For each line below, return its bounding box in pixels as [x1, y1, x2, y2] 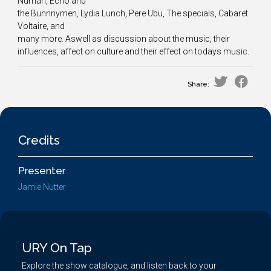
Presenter [18, 165, 65, 177]
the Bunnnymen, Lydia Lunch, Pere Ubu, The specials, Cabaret [18, 8, 248, 18]
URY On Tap [22, 240, 92, 255]
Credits [18, 132, 60, 148]
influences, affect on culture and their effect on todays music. [18, 47, 249, 56]
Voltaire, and [18, 21, 65, 31]
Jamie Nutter [18, 182, 66, 192]
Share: [188, 80, 209, 88]
